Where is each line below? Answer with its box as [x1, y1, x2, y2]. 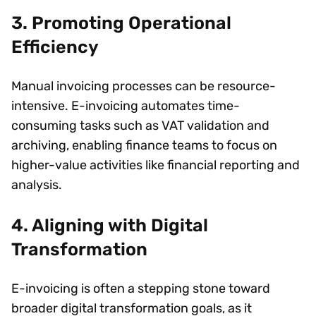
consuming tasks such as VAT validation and [11, 118, 269, 134]
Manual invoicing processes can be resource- [11, 78, 276, 95]
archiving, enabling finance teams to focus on [11, 138, 277, 154]
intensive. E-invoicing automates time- [11, 98, 240, 114]
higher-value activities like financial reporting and [11, 157, 300, 174]
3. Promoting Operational [11, 12, 231, 34]
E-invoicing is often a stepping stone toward [11, 280, 270, 296]
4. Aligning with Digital [11, 214, 208, 236]
